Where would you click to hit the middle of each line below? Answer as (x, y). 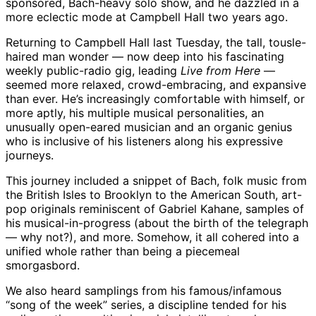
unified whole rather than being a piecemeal (123, 251)
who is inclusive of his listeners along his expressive (144, 141)
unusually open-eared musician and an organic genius (149, 127)
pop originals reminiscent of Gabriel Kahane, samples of (155, 209)
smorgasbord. (43, 266)
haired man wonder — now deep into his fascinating (145, 57)
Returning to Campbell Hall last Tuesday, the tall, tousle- (156, 43)
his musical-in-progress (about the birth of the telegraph (157, 223)
